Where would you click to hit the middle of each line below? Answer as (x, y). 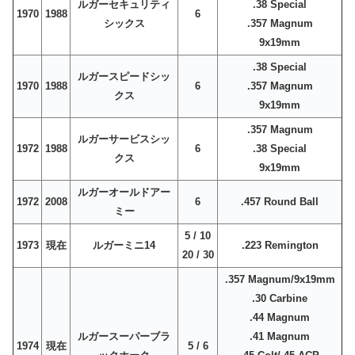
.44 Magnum (280, 318)
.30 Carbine (280, 299)
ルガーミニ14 (124, 246)
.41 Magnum (280, 337)
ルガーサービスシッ (124, 139)
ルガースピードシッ (124, 77)
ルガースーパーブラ (124, 337)
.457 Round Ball (280, 202)
